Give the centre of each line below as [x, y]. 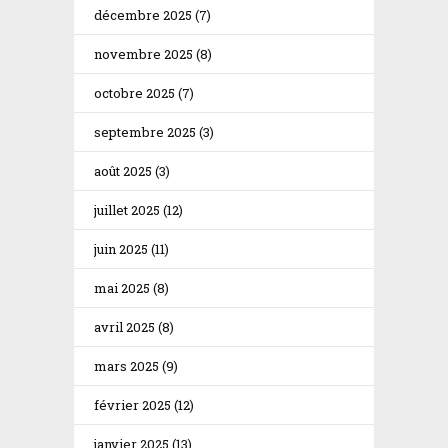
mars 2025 [126, 365]
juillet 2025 [127, 209]
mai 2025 [122, 287]
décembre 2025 [143, 14]
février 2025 [132, 404]
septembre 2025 [145, 131]
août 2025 [123, 170]
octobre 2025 [134, 92]
